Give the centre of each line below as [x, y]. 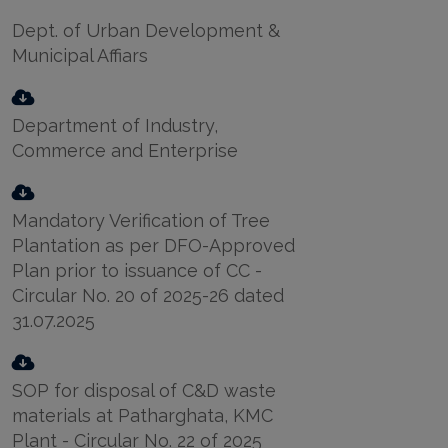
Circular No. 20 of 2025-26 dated [148, 295]
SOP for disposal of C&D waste [144, 390]
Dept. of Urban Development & [146, 30]
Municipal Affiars [80, 55]
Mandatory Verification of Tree [141, 220]
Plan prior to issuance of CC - [137, 270]
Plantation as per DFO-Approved [153, 245]
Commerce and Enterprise [125, 150]
